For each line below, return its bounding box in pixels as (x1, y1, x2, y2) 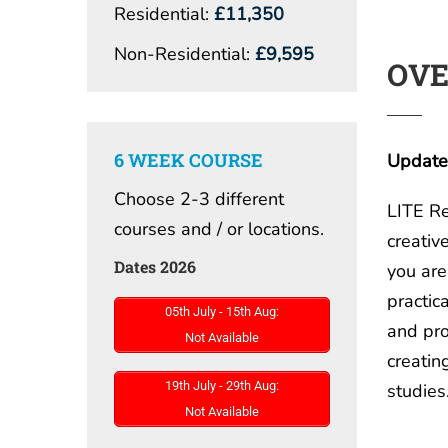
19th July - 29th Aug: (165, 377, 279, 393)
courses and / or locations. (114, 216, 324, 241)
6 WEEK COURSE (114, 147, 263, 172)
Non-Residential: (114, 41, 250, 66)
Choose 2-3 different (114, 186, 284, 211)
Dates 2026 (114, 255, 196, 277)
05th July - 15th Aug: (165, 303, 279, 319)
